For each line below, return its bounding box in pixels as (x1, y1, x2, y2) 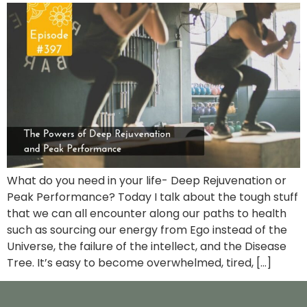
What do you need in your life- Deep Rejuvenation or (7, 172, 286, 188)
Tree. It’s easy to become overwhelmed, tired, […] (7, 254, 271, 271)
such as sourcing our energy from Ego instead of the (7, 221, 287, 238)
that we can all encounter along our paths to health (7, 205, 286, 221)
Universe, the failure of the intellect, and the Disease (7, 238, 286, 254)
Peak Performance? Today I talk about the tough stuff (7, 188, 298, 205)
